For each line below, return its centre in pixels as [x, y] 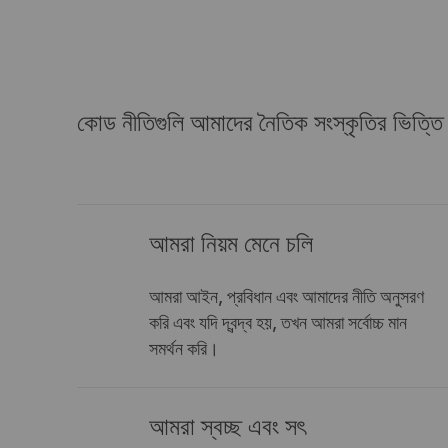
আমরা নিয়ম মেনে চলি [231, 245]
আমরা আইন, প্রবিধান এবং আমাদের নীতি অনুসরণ [286, 298]
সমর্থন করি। [184, 350]
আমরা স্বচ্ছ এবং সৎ [227, 428]
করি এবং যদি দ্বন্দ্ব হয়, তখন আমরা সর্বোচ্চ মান [278, 324]
